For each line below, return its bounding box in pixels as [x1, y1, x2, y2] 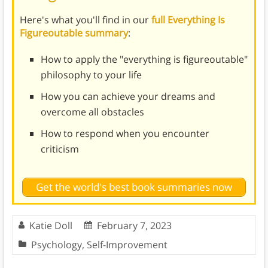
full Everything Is [151, 13, 225, 26]
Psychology [31, 238, 82, 252]
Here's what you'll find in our [19, 13, 151, 26]
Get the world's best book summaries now [35, 180, 232, 194]
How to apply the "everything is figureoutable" [40, 52, 248, 66]
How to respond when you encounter [40, 126, 209, 140]
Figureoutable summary [19, 26, 128, 39]
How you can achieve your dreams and [40, 89, 215, 103]
